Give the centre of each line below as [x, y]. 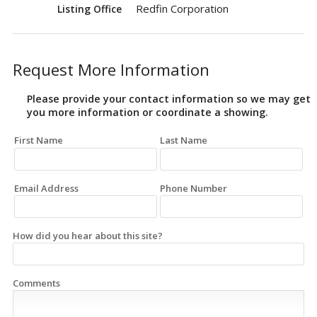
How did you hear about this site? [88, 235]
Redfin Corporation [182, 9]
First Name [39, 140]
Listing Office [90, 9]
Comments [36, 283]
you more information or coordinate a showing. [148, 113]
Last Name [184, 140]
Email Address [47, 188]
